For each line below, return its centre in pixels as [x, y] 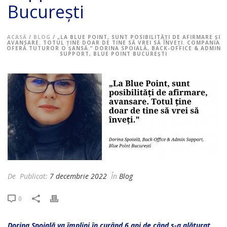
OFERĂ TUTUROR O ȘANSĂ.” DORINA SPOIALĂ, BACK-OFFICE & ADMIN [113, 48]
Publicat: [34, 176]
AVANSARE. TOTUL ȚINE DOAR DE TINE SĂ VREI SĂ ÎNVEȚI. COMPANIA [113, 43]
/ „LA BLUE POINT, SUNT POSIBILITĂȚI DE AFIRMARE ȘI [135, 37]
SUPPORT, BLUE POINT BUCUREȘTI [113, 54]
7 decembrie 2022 [78, 176]
